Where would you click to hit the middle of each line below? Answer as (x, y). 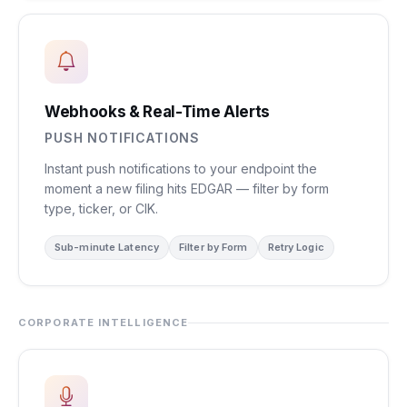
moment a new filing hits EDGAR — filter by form (187, 189)
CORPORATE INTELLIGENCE (104, 323)
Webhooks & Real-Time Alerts (157, 112)
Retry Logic (296, 247)
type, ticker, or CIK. (101, 208)
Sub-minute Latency (107, 247)
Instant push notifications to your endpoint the (181, 169)
